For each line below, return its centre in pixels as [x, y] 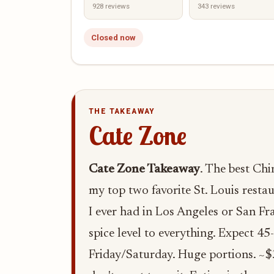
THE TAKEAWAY [122, 111]
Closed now [113, 38]
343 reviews [216, 6]
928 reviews [111, 6]
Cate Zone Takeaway [144, 169]
